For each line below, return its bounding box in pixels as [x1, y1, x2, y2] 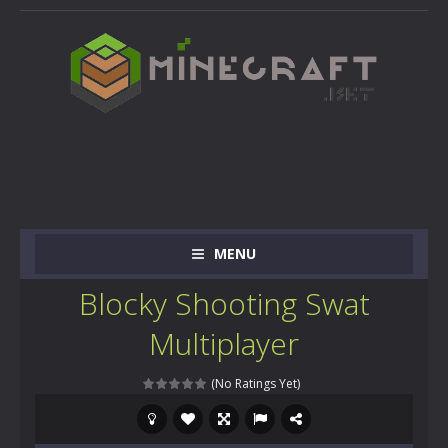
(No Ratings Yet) [208, 375, 300, 392]
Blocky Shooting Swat [78, 283, 370, 324]
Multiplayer [149, 323, 299, 364]
